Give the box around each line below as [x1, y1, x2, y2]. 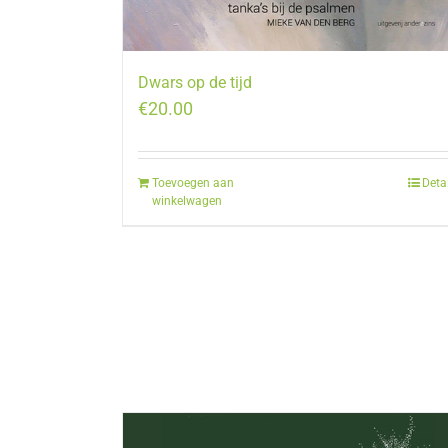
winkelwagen [152, 194, 222, 209]
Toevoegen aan [152, 176, 234, 191]
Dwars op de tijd [138, 73, 252, 93]
